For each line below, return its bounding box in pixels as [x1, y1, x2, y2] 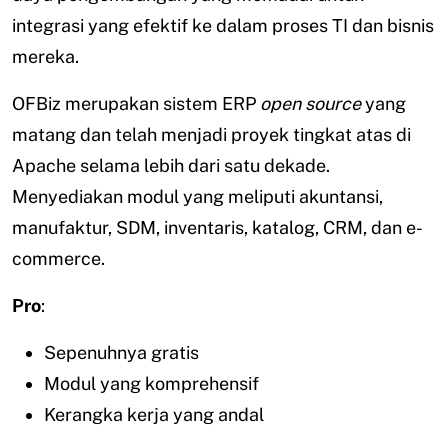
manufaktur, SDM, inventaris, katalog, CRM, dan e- [12, 217, 423, 239]
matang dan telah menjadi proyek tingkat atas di [12, 124, 411, 146]
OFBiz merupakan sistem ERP [12, 93, 260, 115]
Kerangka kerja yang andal [44, 404, 264, 426]
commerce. [12, 248, 105, 270]
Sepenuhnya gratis [44, 342, 199, 364]
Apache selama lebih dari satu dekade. [12, 155, 330, 177]
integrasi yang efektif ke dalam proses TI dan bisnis [12, 15, 434, 37]
